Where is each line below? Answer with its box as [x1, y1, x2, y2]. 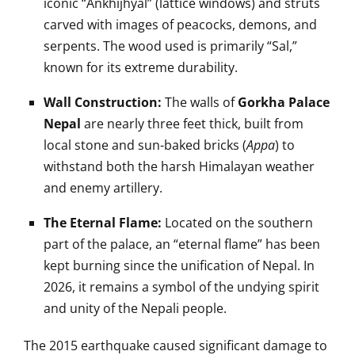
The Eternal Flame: [44, 214, 162, 231]
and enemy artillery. [44, 179, 162, 197]
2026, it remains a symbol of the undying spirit [44, 278, 319, 296]
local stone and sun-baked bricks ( [44, 136, 246, 154]
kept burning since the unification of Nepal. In [44, 257, 315, 274]
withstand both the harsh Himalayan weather [44, 158, 315, 175]
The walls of [162, 94, 238, 111]
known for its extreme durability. [44, 59, 238, 76]
